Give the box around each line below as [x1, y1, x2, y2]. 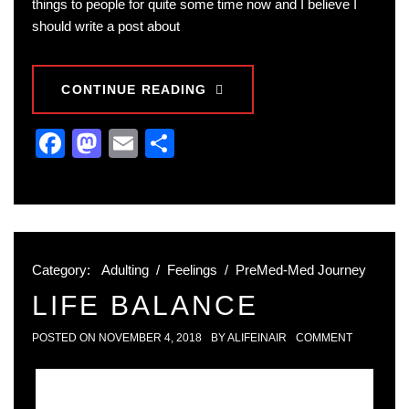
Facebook [65, 127, 194, 161]
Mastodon [101, 127, 231, 161]
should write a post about [32, 18, 180, 35]
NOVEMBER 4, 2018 [99, 331, 202, 345]
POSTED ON [32, 331, 99, 345]
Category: [32, 262, 94, 278]
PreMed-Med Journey [236, 262, 366, 278]
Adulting [101, 262, 149, 278]
